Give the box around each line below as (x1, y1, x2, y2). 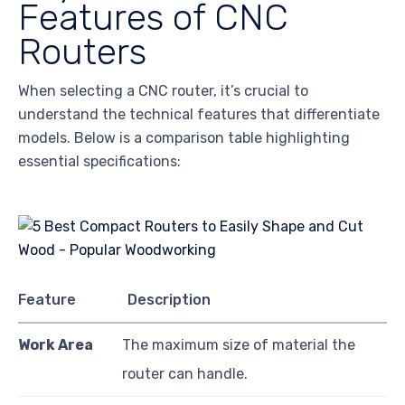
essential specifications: (18, 152, 181, 170)
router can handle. (122, 364, 248, 382)
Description (127, 290, 212, 308)
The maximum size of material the (122, 335, 355, 353)
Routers (18, 29, 146, 73)
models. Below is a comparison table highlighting (18, 128, 350, 146)
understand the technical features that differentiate (18, 105, 380, 123)
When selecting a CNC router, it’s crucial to (18, 81, 308, 99)
